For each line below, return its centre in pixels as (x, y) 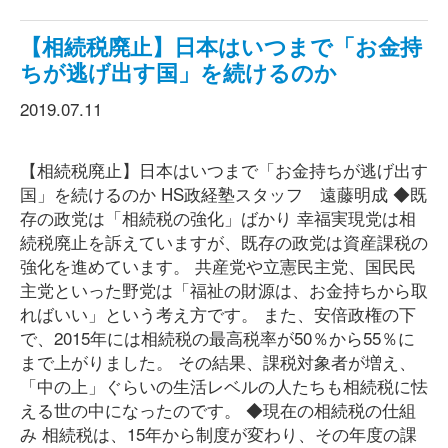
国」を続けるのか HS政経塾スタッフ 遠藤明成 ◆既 (223, 193)
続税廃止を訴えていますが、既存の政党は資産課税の (224, 241)
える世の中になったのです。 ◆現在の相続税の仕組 (218, 409)
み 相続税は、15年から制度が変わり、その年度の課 (218, 433)
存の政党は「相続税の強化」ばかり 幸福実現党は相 (218, 217)
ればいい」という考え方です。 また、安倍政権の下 (218, 313)
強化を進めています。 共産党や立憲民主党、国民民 (218, 265)
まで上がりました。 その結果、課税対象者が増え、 (218, 361)
